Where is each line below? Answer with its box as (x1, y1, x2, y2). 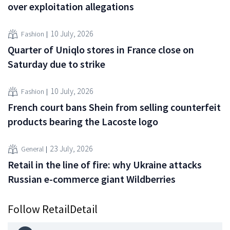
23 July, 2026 (50, 143, 93, 154)
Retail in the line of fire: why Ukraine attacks (8, 158, 202, 171)
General (21, 144, 44, 154)
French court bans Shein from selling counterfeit (8, 100, 221, 113)
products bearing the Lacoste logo (8, 114, 158, 128)
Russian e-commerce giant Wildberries (8, 172, 176, 185)
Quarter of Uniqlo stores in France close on (8, 43, 194, 56)
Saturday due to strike (8, 57, 105, 70)
